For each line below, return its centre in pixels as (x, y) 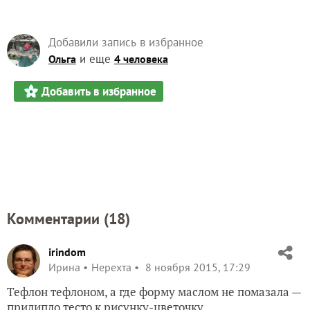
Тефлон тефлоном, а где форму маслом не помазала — (154, 291)
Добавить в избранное (99, 91)
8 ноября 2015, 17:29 (197, 267)
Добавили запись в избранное (126, 42)
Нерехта (111, 267)
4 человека (141, 58)
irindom (67, 252)
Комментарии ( (58, 218)
